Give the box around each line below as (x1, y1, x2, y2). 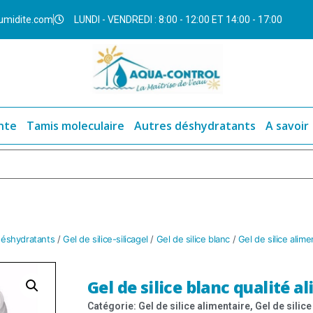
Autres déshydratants (134, 118, 256, 134)
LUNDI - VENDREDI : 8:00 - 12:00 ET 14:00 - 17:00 (74, 13, 283, 25)
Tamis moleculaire (27, 118, 124, 134)
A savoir (265, 118, 309, 134)
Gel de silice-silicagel (63, 233, 148, 245)
